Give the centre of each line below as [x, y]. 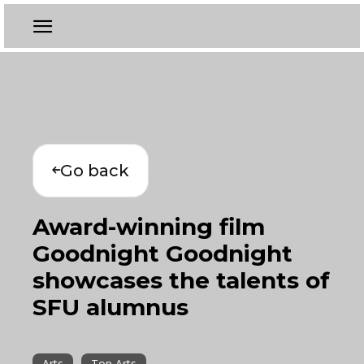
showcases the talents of [181, 280]
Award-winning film [149, 227]
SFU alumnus [110, 307]
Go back [95, 171]
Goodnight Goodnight [162, 253]
